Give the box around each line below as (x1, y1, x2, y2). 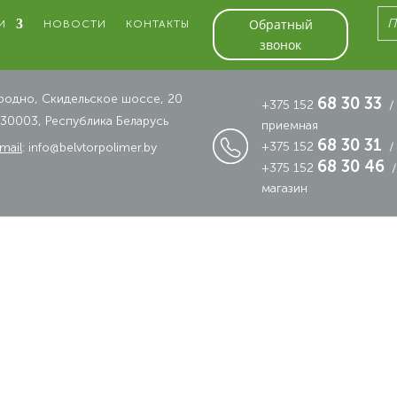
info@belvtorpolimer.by (28, 140, 158, 155)
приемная (261, 118, 319, 133)
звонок (260, 36, 302, 54)
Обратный (248, 16, 313, 34)
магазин (261, 181, 308, 196)
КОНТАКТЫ (126, 18, 190, 30)
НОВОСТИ (43, 18, 106, 30)
